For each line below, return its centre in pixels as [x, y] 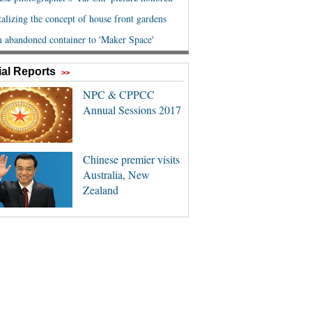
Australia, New [116, 174]
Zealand [100, 190]
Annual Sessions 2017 [132, 110]
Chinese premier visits [131, 159]
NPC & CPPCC [118, 94]
